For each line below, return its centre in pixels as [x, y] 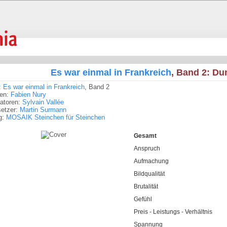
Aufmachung [151, 161]
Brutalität [146, 186]
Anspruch [147, 148]
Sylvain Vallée [43, 102]
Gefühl [143, 199]
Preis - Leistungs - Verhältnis [173, 212]
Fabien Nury [28, 94]
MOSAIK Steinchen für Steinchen [55, 117]
